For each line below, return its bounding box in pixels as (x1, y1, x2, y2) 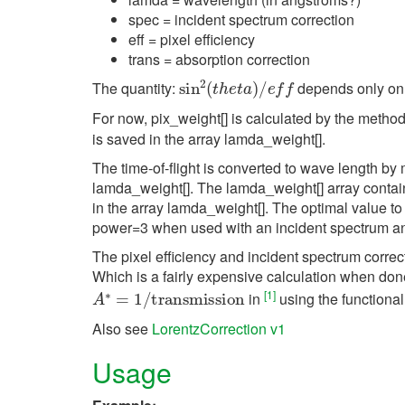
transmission (137, 273, 232, 298)
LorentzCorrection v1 (152, 318, 286, 340)
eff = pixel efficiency (128, 28, 255, 50)
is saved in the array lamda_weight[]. (92, 128, 325, 150)
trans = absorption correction (128, 48, 310, 70)
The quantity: (92, 78, 179, 99)
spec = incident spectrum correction (128, 8, 354, 30)
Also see (92, 318, 152, 340)
